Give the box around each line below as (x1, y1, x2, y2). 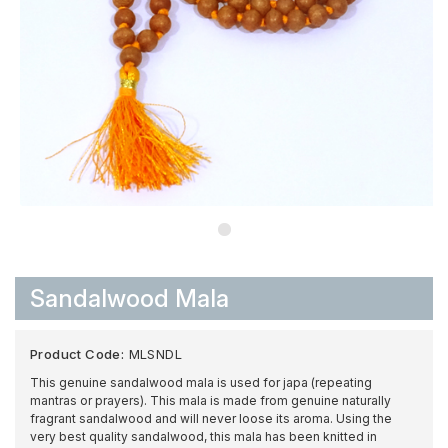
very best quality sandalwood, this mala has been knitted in (30, 429, 377, 445)
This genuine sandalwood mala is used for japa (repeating (30, 375, 372, 391)
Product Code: (30, 346, 125, 363)
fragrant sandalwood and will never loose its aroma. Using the (30, 411, 392, 427)
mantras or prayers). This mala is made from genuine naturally (30, 393, 391, 409)
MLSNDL (128, 346, 183, 363)
